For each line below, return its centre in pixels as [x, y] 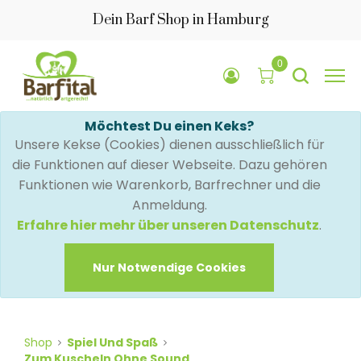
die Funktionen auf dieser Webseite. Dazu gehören [169, 164]
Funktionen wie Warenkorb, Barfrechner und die [169, 185]
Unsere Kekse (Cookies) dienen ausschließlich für [169, 144]
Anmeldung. [169, 205]
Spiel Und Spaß [112, 343]
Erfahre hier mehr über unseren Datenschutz [168, 225]
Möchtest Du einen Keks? [170, 126]
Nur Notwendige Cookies [170, 267]
